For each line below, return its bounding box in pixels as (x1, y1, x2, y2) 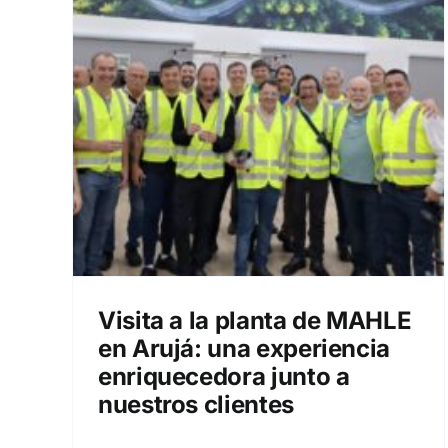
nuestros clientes (98, 390, 294, 419)
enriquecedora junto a (98, 362, 350, 391)
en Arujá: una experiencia (98, 334, 391, 363)
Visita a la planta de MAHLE (98, 306, 412, 335)
